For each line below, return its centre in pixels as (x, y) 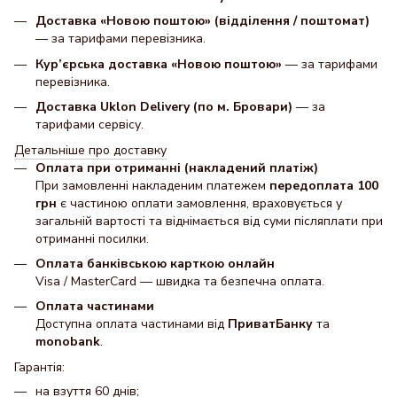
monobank (68, 342)
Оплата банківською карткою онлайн (155, 263)
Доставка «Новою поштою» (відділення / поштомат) (202, 21)
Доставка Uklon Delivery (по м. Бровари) (164, 107)
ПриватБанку (270, 324)
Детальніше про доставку (90, 150)
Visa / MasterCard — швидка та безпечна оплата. (180, 281)
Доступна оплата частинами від (132, 324)
